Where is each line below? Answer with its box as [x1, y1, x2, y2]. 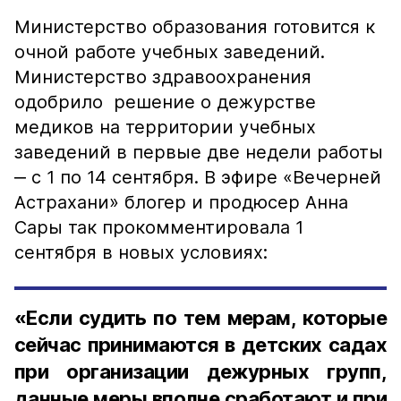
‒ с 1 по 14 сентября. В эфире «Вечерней [14, 166, 381, 188]
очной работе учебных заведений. [14, 41, 325, 63]
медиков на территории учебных [14, 116, 316, 138]
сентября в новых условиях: [14, 242, 273, 263]
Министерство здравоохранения [14, 66, 311, 88]
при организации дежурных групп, [14, 360, 387, 383]
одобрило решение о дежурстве [14, 91, 316, 113]
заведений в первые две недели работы [14, 141, 383, 163]
